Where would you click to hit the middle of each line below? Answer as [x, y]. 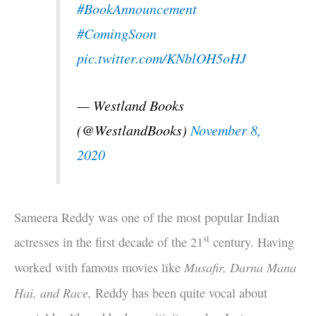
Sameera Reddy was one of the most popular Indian [147, 217]
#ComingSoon [117, 33]
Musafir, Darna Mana [240, 267]
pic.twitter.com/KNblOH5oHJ [162, 57]
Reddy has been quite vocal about [180, 292]
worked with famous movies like [99, 267]
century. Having [252, 242]
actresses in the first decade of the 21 [109, 242]
